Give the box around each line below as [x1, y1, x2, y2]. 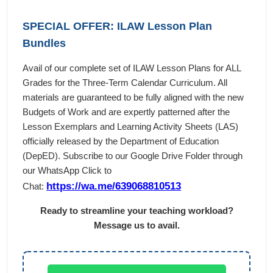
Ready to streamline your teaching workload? [40, 205, 233, 216]
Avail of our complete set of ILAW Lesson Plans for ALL [23, 63, 241, 74]
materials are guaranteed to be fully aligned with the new [23, 92, 244, 103]
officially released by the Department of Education [23, 136, 219, 147]
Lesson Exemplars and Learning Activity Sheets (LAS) [23, 121, 239, 132]
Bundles [23, 37, 66, 50]
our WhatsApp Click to [23, 165, 112, 176]
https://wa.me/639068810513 [46, 180, 182, 193]
